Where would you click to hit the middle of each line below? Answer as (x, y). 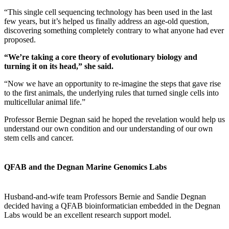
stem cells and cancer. (39, 138)
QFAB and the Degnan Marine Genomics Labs (85, 167)
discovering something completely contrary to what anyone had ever (114, 31)
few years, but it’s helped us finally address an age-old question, (107, 21)
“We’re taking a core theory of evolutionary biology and (101, 57)
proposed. (20, 40)
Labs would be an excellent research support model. (88, 215)
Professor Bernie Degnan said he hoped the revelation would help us (114, 120)
